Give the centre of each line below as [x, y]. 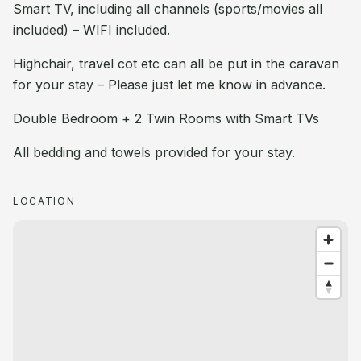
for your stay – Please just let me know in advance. [169, 85]
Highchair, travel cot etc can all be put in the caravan [176, 64]
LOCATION [44, 201]
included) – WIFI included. [91, 30]
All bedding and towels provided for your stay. [154, 152]
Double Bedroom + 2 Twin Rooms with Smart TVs [166, 118]
